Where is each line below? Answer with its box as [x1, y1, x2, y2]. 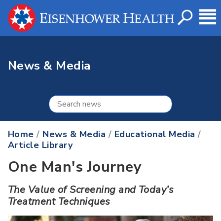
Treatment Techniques [8, 195, 110, 209]
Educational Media [114, 128, 195, 141]
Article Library [8, 139, 73, 151]
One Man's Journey [8, 157, 142, 178]
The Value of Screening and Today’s [8, 183, 174, 197]
